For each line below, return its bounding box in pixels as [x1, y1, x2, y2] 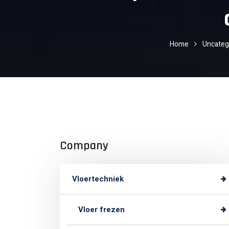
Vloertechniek [72, 173, 124, 185]
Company [60, 138, 108, 154]
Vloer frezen [78, 204, 125, 216]
